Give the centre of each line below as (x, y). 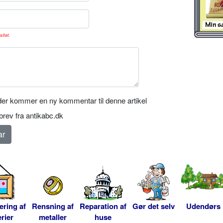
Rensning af (53, 206)
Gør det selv (154, 206)
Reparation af (103, 206)
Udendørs (203, 206)
